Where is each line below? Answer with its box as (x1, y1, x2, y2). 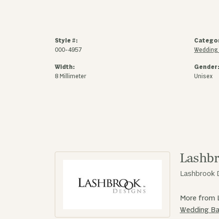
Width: (55, 64, 75, 71)
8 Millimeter (55, 73, 86, 80)
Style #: (55, 37, 78, 44)
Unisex (194, 73, 213, 80)
